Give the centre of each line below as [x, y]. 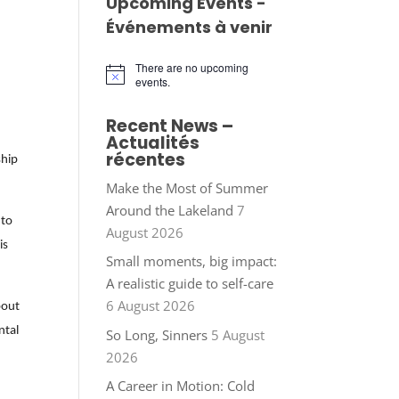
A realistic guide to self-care [190, 284]
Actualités [153, 142]
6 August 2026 [151, 306]
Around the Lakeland [170, 210]
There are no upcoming [192, 67]
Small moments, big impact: [192, 261]
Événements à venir [190, 27]
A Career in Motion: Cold [181, 386]
